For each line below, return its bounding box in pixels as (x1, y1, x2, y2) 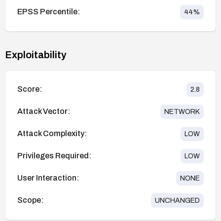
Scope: (17, 196, 43, 205)
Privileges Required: (17, 151, 91, 160)
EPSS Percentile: (17, 7, 80, 16)
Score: (17, 85, 42, 94)
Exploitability (5, 49, 67, 60)
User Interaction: (17, 174, 79, 183)
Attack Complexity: (17, 129, 87, 138)
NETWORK (164, 108, 200, 115)
